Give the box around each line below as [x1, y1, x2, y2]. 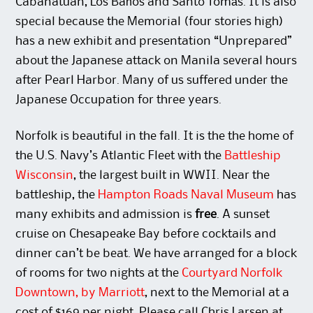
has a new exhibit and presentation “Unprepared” [15, 36, 292, 48]
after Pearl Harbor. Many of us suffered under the [15, 75, 289, 87]
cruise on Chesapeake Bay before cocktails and [15, 228, 277, 240]
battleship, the [15, 189, 99, 201]
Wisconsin [15, 170, 74, 182]
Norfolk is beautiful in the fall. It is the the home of [15, 131, 294, 143]
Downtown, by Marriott [15, 287, 145, 299]
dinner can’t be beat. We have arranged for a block [15, 248, 298, 260]
